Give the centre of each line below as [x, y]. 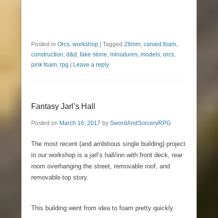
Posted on [45, 123]
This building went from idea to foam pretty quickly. [103, 208]
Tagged [113, 44]
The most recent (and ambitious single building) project [108, 144]
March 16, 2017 [80, 123]
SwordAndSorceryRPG [140, 123]
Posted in [44, 44]
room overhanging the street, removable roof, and [100, 166]
